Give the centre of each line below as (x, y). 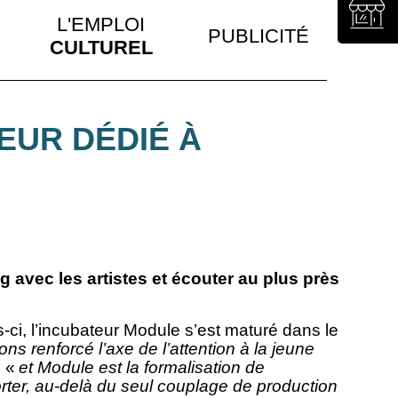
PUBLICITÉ (259, 36)
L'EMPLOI (101, 24)
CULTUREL (101, 47)
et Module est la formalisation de (141, 368)
